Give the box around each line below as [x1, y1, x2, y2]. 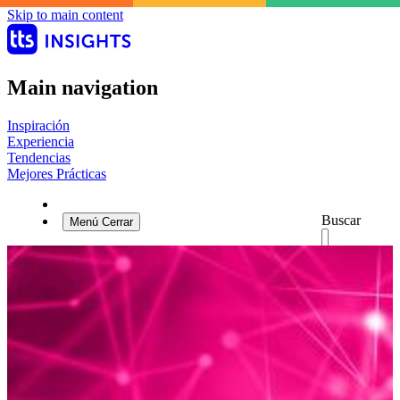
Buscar [321, 212, 361, 228]
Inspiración [7, 117, 70, 133]
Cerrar [102, 214, 133, 229]
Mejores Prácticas [7, 165, 106, 181]
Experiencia [7, 133, 74, 149]
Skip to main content [7, 7, 123, 22]
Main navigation [7, 75, 158, 99]
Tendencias [7, 149, 71, 165]
